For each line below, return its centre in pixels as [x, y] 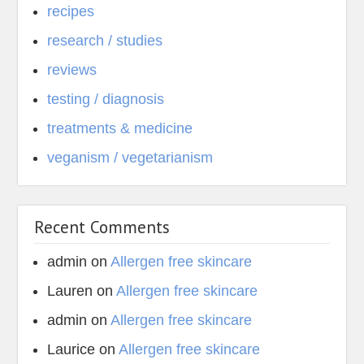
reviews [72, 70]
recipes [71, 11]
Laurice [71, 349]
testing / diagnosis [106, 99]
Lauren [70, 291]
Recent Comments [102, 227]
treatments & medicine [120, 128]
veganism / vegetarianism [130, 158]
